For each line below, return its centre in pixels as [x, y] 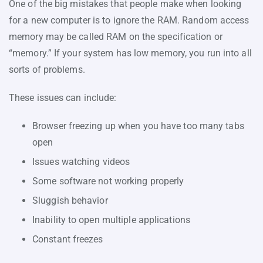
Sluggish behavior [70, 200]
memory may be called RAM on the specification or [116, 36]
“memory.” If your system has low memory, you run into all [130, 53]
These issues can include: [63, 97]
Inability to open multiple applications [111, 220]
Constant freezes [68, 239]
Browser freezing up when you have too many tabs [138, 126]
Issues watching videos [81, 161]
